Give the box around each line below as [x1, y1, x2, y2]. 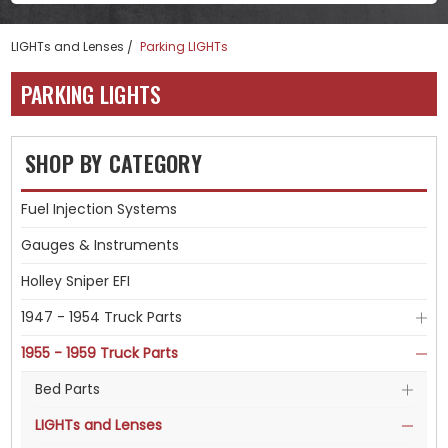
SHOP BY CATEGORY [24, 147, 202, 179]
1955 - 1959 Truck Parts [20, 343, 178, 363]
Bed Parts [34, 379, 100, 399]
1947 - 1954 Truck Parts [20, 307, 182, 327]
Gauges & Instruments [20, 235, 179, 255]
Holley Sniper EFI [20, 271, 130, 291]
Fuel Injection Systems [20, 199, 177, 219]
